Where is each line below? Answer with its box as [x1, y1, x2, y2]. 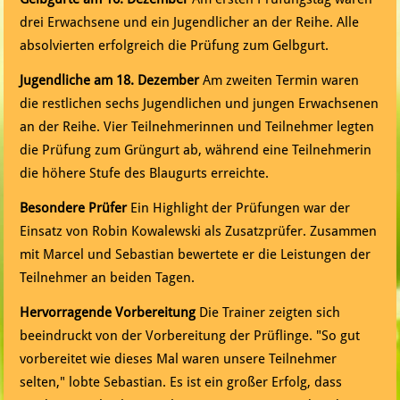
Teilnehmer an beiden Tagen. [20, 270, 196, 287]
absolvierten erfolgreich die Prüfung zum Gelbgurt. [20, 37, 329, 54]
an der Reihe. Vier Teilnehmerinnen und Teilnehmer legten [20, 119, 375, 136]
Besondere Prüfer [20, 200, 128, 217]
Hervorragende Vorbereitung [20, 304, 196, 321]
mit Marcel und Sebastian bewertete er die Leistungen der [20, 246, 371, 263]
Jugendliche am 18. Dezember [20, 72, 200, 89]
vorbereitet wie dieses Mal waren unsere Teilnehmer [20, 351, 337, 368]
